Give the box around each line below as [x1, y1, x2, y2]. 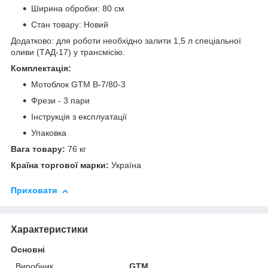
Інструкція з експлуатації [31, 112, 127, 122]
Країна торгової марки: [11, 160, 109, 170]
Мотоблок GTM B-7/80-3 [31, 80, 126, 90]
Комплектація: [11, 63, 71, 74]
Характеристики [11, 224, 88, 235]
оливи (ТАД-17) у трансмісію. [11, 47, 125, 57]
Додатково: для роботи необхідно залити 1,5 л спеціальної [11, 36, 241, 46]
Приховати [11, 185, 57, 196]
